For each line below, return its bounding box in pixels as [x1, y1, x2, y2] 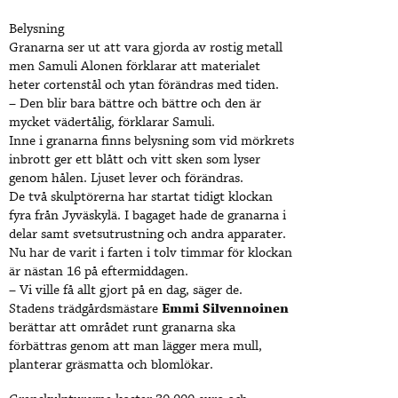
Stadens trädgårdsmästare [9, 300, 162, 319]
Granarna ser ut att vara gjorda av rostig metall [9, 39, 283, 58]
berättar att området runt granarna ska [9, 319, 235, 338]
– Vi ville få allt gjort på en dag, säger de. [9, 282, 243, 300]
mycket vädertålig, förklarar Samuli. [9, 114, 215, 132]
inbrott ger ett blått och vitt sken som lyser [9, 151, 260, 170]
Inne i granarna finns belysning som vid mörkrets [9, 132, 294, 151]
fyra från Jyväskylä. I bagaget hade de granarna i [9, 207, 286, 226]
